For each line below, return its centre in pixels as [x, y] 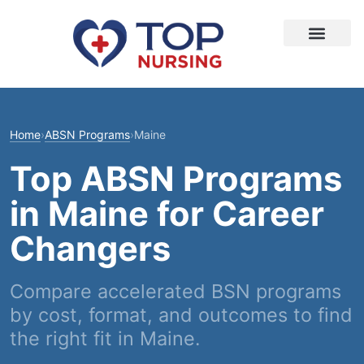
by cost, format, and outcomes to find [181, 315]
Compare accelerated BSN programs [175, 291]
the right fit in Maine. [105, 338]
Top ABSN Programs [176, 179]
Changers [90, 249]
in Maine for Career [167, 214]
